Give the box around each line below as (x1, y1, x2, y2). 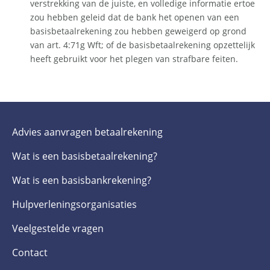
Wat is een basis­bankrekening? (12, 174, 151, 187)
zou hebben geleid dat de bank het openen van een (30, 11, 239, 24)
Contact (12, 246, 48, 260)
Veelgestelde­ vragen (12, 222, 104, 236)
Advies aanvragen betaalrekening (12, 125, 163, 139)
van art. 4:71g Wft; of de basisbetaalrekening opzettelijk (30, 39, 255, 51)
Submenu (12, 82, 55, 95)
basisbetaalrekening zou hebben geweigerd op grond (30, 25, 246, 37)
